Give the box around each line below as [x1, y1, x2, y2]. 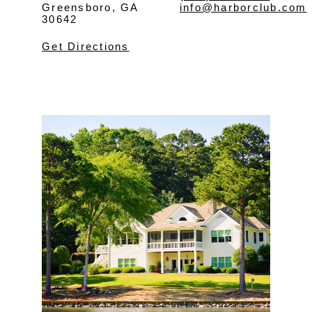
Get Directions [42, 40, 130, 52]
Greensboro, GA [42, 1, 139, 14]
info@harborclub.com [179, 1, 307, 14]
